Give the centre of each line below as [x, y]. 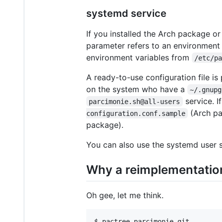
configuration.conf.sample [136, 113]
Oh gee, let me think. [125, 195]
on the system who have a [137, 89]
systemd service [126, 13]
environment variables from [139, 57]
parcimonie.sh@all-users [135, 101]
